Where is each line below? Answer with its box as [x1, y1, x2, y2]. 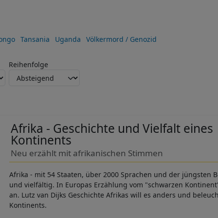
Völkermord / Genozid [86, 34, 157, 44]
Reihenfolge [9, 60, 48, 70]
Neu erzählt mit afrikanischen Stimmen [10, 147, 163, 159]
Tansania [20, 34, 50, 44]
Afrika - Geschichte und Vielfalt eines [10, 120, 213, 137]
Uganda [54, 34, 81, 44]
